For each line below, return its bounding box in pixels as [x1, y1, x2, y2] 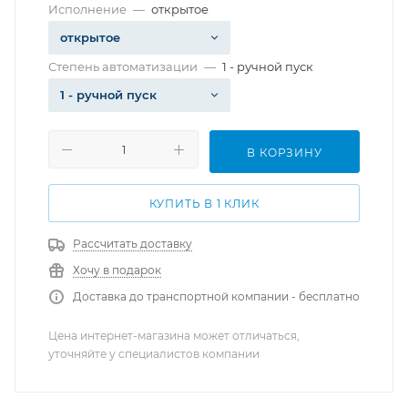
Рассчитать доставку [73, 237, 192, 250]
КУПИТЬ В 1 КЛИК [148, 197, 260, 210]
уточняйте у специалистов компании [48, 347, 260, 361]
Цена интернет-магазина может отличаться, [48, 329, 300, 342]
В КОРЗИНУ [247, 146, 322, 159]
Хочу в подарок [73, 263, 161, 277]
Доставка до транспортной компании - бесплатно [73, 290, 360, 303]
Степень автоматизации [48, 59, 198, 74]
